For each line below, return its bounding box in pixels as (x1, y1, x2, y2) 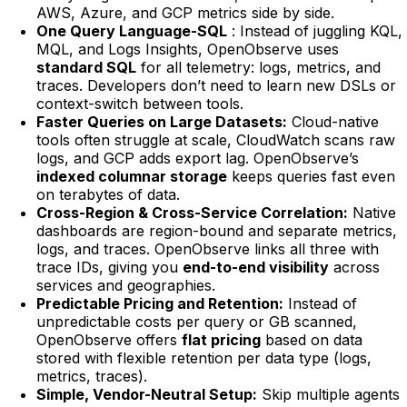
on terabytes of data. (36, 184, 180, 203)
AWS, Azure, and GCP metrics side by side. (36, 3, 334, 22)
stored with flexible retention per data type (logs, (36, 348, 372, 367)
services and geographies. (36, 275, 215, 294)
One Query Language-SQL (36, 21, 227, 40)
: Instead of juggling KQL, (227, 21, 402, 40)
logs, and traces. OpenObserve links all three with (36, 239, 379, 258)
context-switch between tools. (36, 94, 243, 113)
